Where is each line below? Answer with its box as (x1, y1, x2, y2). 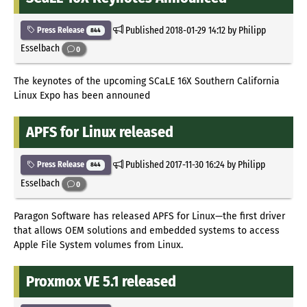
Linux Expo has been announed (14, 90, 150, 102)
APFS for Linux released (26, 123, 173, 142)
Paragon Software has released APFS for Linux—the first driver (14, 210, 285, 223)
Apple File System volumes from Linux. (14, 239, 183, 251)
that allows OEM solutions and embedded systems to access (14, 225, 280, 237)
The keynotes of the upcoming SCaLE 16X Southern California (14, 75, 280, 88)
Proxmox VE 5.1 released (26, 272, 176, 291)
